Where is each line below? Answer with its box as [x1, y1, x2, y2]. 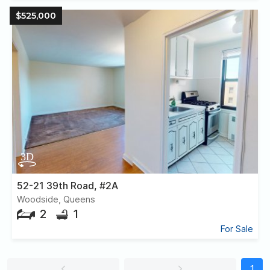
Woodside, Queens [17, 193, 95, 204]
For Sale [221, 224, 253, 234]
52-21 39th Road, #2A [17, 179, 118, 192]
